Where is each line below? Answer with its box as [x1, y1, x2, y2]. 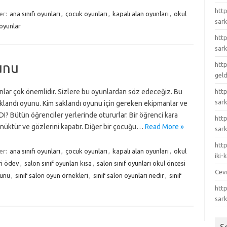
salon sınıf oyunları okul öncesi [96, 160, 185, 167]
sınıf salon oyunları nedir [93, 172, 164, 179]
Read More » [144, 123, 184, 131]
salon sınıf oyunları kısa [24, 160, 92, 167]
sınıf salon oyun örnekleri [15, 172, 88, 179]
